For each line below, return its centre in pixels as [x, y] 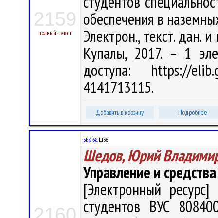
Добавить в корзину [120, 112]
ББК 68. [90, 139]
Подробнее [193, 112]
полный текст [55, 33]
